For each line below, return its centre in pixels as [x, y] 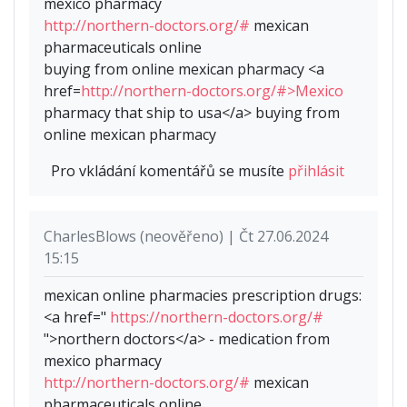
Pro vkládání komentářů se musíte [169, 170]
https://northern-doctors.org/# [217, 317]
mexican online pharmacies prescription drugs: [203, 295]
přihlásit [316, 170]
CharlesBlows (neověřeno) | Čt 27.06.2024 [186, 236]
